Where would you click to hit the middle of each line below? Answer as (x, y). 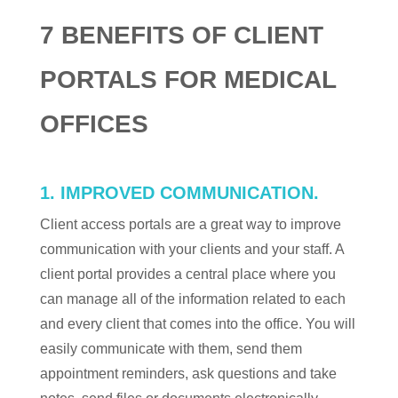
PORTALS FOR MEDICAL (187, 80)
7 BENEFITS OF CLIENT (181, 35)
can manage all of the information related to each (192, 299)
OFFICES (94, 124)
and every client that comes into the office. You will (197, 324)
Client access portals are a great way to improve (190, 224)
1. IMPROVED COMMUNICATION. (179, 193)
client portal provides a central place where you (187, 274)
